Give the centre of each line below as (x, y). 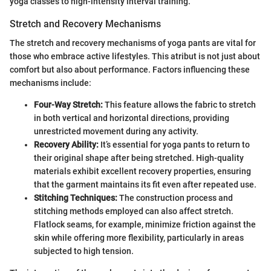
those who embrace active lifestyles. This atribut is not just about (135, 57)
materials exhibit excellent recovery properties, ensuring (142, 171)
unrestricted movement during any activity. (116, 132)
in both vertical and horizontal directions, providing (132, 118)
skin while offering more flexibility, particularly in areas (139, 238)
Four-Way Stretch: (68, 105)
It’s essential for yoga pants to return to (174, 145)
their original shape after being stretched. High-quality (139, 158)
